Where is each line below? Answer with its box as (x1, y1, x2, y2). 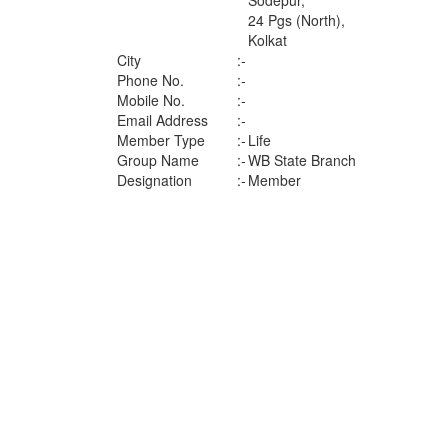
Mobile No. (117, 90, 185, 110)
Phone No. (117, 70, 184, 90)
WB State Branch (248, 150, 356, 170)
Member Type (117, 130, 205, 150)
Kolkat (248, 30, 287, 50)
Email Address (117, 110, 208, 130)
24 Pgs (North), (248, 10, 345, 30)
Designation (117, 170, 192, 190)
